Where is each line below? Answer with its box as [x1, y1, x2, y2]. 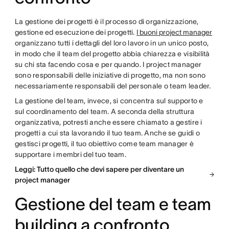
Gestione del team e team [14, 194, 211, 214]
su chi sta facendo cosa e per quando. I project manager [14, 60, 202, 68]
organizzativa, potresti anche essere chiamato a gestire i [14, 118, 202, 126]
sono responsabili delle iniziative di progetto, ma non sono [14, 71, 206, 79]
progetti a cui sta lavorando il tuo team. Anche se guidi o [14, 128, 200, 137]
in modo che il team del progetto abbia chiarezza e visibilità [14, 49, 210, 58]
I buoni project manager [136, 28, 213, 36]
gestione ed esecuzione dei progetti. [14, 28, 137, 36]
